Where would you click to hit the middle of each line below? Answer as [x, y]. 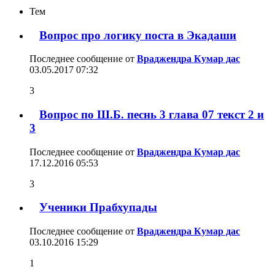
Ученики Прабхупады [98, 207]
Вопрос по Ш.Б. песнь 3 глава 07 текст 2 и [152, 114]
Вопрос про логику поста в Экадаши [138, 35]
